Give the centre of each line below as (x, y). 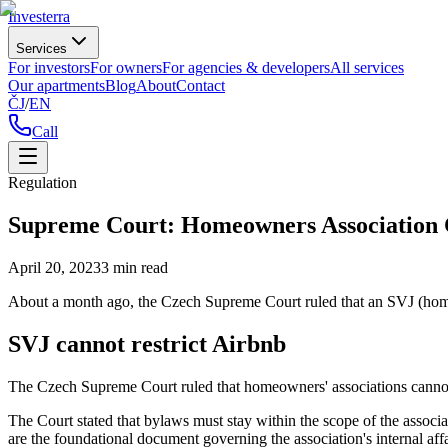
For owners (126, 67)
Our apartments (56, 85)
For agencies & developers (246, 67)
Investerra (39, 16)
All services (367, 67)
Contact (200, 85)
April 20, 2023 (54, 267)
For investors (49, 67)
